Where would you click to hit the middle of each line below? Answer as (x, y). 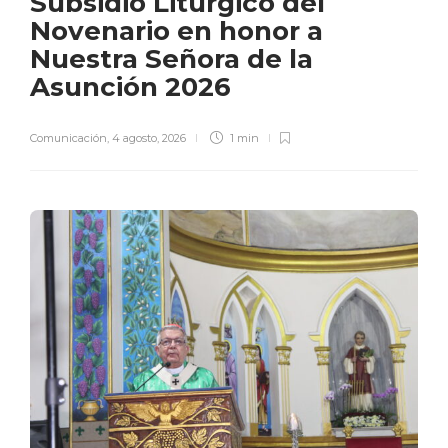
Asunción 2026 (134, 86)
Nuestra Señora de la (171, 58)
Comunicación (68, 137)
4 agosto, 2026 (149, 137)
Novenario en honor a (176, 30)
